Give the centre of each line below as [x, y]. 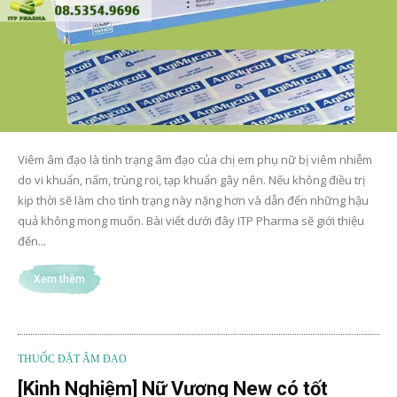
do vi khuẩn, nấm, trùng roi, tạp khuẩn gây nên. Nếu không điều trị [191, 180]
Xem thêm [59, 280]
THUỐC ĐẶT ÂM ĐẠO [72, 359]
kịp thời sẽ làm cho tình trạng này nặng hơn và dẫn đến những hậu [193, 201]
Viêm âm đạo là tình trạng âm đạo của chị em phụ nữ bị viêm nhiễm [195, 160]
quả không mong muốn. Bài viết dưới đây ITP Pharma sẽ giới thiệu [191, 221]
